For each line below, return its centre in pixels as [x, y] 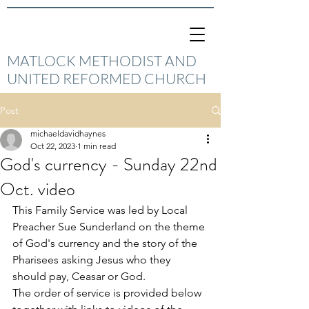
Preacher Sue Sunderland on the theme [110, 227]
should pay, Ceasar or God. [80, 276]
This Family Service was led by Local [101, 210]
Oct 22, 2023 [53, 146]
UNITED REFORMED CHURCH [107, 79]
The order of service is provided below [108, 293]
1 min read [97, 146]
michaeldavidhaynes [68, 133]
